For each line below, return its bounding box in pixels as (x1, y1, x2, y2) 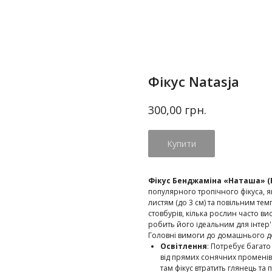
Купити (167, 137, 196, 149)
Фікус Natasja (148, 72, 239, 90)
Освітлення (160, 240, 207, 251)
